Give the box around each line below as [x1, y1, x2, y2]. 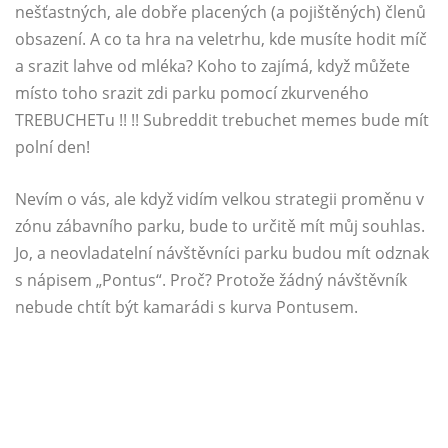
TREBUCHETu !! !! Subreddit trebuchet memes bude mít [15, 109, 429, 132]
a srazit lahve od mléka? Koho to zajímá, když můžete [15, 55, 410, 78]
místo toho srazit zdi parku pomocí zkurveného [15, 82, 369, 105]
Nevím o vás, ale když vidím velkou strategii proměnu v [15, 188, 424, 211]
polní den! [15, 136, 90, 159]
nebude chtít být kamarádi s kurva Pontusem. [15, 296, 358, 319]
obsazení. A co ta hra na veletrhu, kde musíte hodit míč [15, 28, 427, 51]
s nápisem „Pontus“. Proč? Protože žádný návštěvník [15, 269, 407, 292]
